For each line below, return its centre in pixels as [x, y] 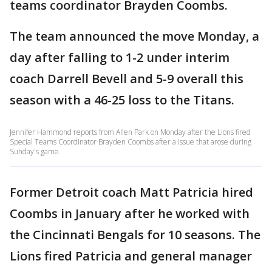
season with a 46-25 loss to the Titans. [122, 100]
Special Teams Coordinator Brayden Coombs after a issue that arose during [131, 142]
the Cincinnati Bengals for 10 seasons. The [135, 235]
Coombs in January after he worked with [130, 213]
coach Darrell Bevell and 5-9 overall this [127, 79]
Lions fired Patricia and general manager [131, 256]
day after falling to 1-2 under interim [120, 57]
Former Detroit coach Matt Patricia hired [131, 192]
